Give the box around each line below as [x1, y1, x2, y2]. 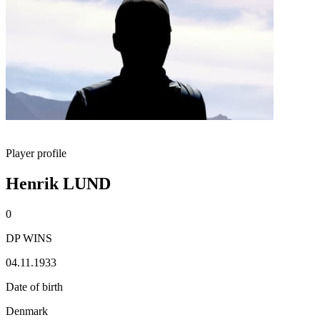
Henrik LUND [6, 174, 111, 193]
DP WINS [6, 231, 52, 244]
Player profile [6, 147, 66, 159]
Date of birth [6, 280, 63, 293]
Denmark [6, 304, 48, 317]
